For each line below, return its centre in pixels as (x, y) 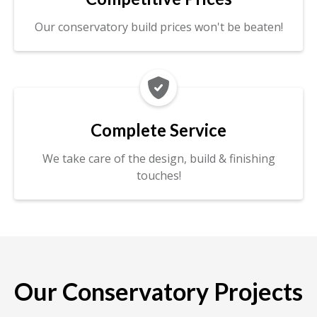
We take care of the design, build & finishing (158, 159)
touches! (158, 176)
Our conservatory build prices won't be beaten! (158, 27)
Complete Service (158, 130)
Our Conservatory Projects (158, 292)
